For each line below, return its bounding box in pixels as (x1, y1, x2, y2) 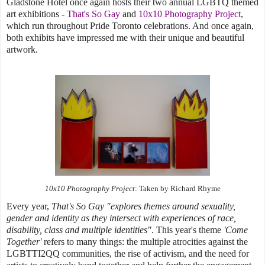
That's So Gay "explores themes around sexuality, (51, 201, 235, 211)
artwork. (7, 44, 38, 54)
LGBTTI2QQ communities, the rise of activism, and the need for (7, 248, 249, 258)
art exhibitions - (7, 8, 67, 19)
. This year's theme (151, 224, 221, 235)
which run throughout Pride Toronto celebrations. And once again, (7, 20, 254, 31)
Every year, (7, 201, 51, 211)
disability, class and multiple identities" (7, 224, 151, 235)
